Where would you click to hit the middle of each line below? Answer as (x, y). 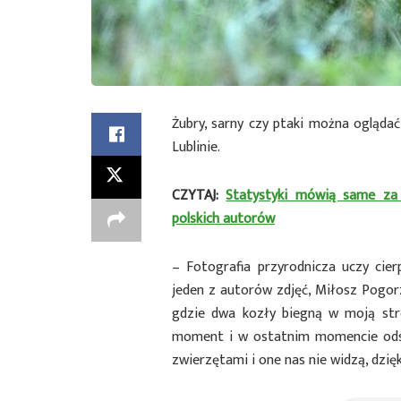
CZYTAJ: (199, 195)
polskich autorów (223, 218)
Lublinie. (196, 147)
